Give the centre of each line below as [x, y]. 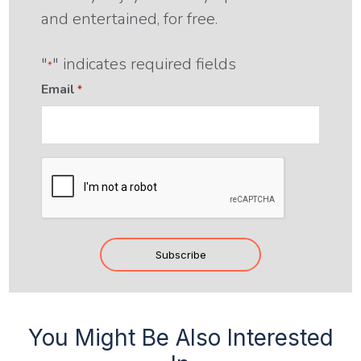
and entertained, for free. [130, 19]
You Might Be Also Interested [180, 337]
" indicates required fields [145, 64]
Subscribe [180, 254]
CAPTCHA [72, 166]
